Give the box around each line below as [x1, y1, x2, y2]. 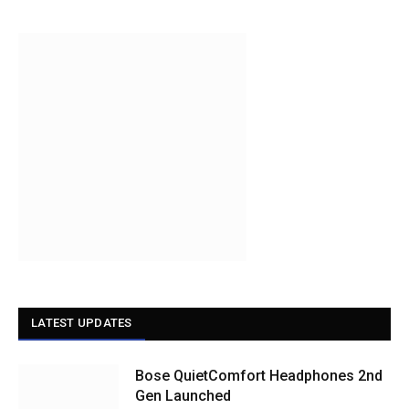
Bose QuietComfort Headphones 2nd [135, 366, 383, 384]
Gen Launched [135, 386, 231, 404]
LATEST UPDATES [31, 315, 132, 330]
